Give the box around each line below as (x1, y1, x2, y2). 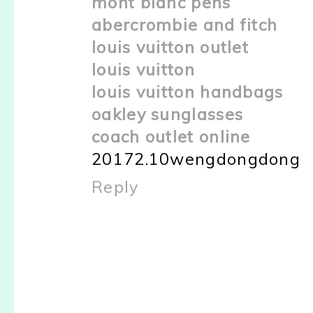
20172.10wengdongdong (92, 148, 300, 169)
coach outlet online (92, 126, 251, 147)
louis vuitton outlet (92, 36, 249, 57)
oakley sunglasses (92, 103, 244, 124)
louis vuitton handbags (92, 81, 284, 102)
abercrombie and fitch (92, 14, 278, 35)
